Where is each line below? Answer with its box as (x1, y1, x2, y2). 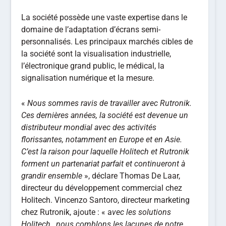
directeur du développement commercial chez (21, 183, 183, 193)
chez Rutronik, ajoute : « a (21, 207, 112, 217)
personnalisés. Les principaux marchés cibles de (21, 37, 193, 47)
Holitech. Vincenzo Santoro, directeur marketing (21, 195, 190, 205)
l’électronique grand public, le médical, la (21, 61, 165, 71)
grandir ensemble (21, 171, 83, 181)
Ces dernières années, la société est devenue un (21, 110, 189, 120)
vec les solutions (112, 207, 172, 217)
